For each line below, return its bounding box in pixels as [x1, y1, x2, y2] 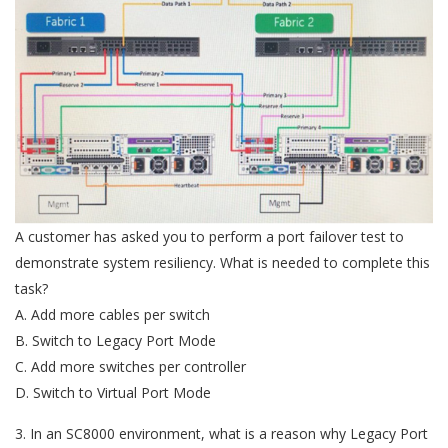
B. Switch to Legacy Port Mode [15, 331, 216, 351]
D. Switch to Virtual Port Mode [15, 383, 211, 403]
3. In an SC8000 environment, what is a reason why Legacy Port [15, 424, 428, 444]
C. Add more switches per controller [15, 357, 246, 377]
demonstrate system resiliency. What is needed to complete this [15, 253, 430, 273]
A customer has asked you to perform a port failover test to [15, 227, 404, 247]
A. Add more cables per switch [15, 305, 210, 325]
